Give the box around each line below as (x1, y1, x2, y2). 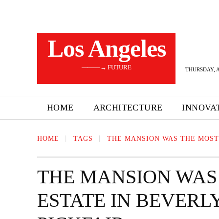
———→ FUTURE (81, 64, 131, 71)
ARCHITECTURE (93, 103, 163, 112)
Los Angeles (47, 35, 166, 62)
